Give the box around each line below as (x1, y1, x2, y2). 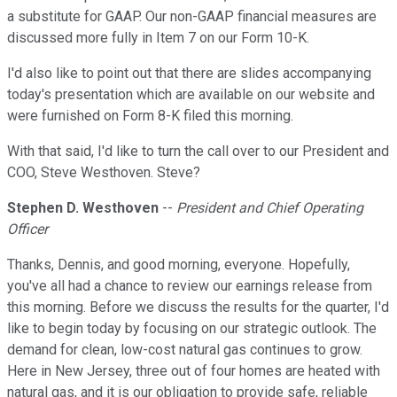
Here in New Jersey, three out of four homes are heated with (7, 362, 380, 380)
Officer (7, 221, 48, 238)
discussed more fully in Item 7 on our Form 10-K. (7, 29, 309, 47)
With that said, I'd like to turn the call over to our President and (7, 143, 389, 160)
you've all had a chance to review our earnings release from (7, 277, 372, 295)
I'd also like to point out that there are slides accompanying (7, 65, 371, 82)
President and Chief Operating (176, 199, 363, 217)
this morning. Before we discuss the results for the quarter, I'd (7, 299, 389, 316)
